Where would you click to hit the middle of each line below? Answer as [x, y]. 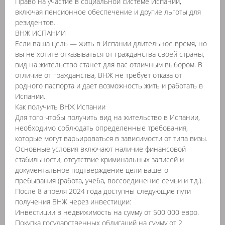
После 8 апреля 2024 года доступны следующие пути [103, 191]
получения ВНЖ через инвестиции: [73, 202]
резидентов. [35, 22]
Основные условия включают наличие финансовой [100, 149]
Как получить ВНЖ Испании [60, 107]
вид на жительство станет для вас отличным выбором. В [109, 65]
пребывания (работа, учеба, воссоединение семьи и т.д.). [109, 181]
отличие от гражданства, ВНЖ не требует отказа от [98, 75]
